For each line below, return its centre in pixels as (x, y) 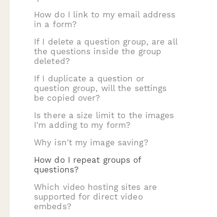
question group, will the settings (101, 88)
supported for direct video (88, 197)
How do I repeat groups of (88, 160)
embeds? (53, 206)
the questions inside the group (98, 51)
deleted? (52, 61)
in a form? (55, 24)
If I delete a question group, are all (106, 42)
